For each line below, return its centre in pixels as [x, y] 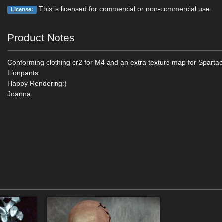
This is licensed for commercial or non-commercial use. [124, 9]
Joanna [19, 94]
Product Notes [41, 37]
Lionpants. [24, 73]
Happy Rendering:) [37, 83]
